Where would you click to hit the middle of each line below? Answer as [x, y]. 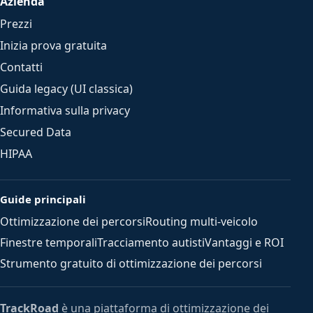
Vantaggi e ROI [244, 242]
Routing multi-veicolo [202, 221]
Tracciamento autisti [151, 242]
